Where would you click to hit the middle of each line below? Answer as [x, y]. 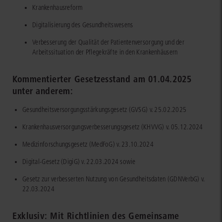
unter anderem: [43, 91]
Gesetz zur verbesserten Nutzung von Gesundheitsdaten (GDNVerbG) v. [113, 179]
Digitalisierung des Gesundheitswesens [83, 25]
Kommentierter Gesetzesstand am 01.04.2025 [102, 79]
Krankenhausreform [58, 7]
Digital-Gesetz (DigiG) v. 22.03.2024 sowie [79, 162]
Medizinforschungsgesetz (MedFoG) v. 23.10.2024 [88, 144]
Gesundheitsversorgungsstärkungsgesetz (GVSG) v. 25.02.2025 [105, 110]
